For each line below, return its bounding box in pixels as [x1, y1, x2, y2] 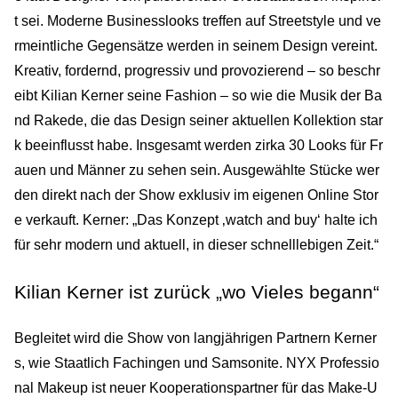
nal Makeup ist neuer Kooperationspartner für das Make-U [14, 379, 378, 395]
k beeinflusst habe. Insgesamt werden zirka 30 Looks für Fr [14, 137, 383, 153]
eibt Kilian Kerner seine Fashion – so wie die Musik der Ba [14, 87, 382, 103]
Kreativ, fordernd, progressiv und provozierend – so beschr [14, 62, 380, 78]
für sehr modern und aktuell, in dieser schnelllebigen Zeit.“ [14, 236, 378, 252]
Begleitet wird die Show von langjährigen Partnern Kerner [14, 330, 377, 346]
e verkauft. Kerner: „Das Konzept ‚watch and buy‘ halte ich [14, 211, 378, 227]
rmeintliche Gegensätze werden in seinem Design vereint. [14, 37, 378, 53]
